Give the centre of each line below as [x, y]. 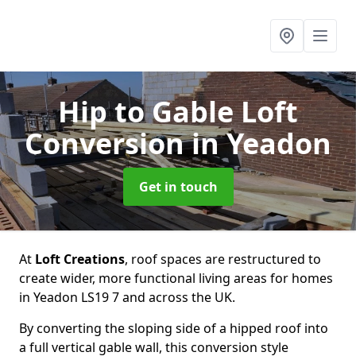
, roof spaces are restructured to [223, 259]
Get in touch [178, 187]
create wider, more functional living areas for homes [176, 278]
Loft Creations [80, 259]
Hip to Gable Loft [178, 112]
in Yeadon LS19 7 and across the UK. [127, 297]
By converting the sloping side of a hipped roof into [174, 328]
